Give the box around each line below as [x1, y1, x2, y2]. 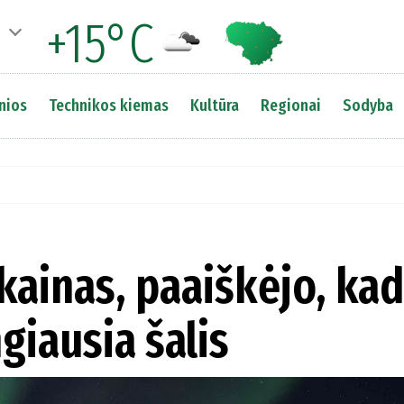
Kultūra [189, 95, 239, 115]
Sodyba [342, 95, 393, 115]
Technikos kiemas [48, 95, 169, 115]
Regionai [260, 95, 321, 115]
